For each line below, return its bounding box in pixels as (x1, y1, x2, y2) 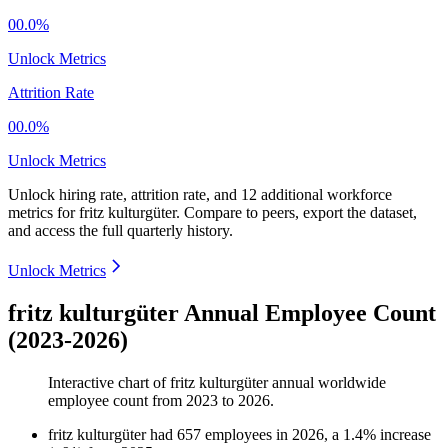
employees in (205, 426, 292, 444)
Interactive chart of (48, 374, 170, 392)
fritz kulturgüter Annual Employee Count (8, 300, 436, 327)
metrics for (8, 204, 79, 222)
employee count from (48, 392, 186, 410)
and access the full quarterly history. (8, 222, 233, 240)
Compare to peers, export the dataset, (184, 204, 417, 222)
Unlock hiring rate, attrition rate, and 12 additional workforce (8, 186, 392, 204)
